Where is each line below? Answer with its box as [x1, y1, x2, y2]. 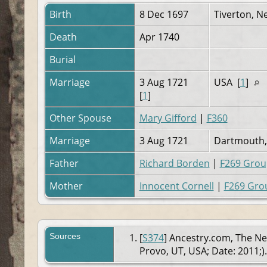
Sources [49, 231, 83, 241]
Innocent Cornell [139, 179, 214, 193]
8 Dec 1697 [139, 7, 191, 21]
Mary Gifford [139, 111, 197, 125]
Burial [49, 52, 78, 66]
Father [49, 156, 81, 170]
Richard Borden [139, 156, 210, 170]
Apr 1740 [139, 30, 182, 44]
